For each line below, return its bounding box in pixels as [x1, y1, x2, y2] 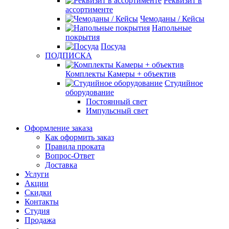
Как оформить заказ [45, 133, 114, 142]
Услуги [25, 170, 49, 178]
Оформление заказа [25, 124, 93, 132]
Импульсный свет [86, 106, 148, 115]
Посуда [101, 42, 126, 51]
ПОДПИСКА [45, 51, 92, 60]
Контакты [25, 197, 59, 206]
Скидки [25, 188, 52, 197]
